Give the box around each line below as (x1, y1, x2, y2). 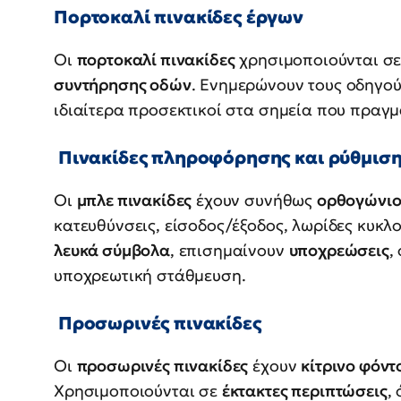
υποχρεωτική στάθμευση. (54, 265, 246, 286)
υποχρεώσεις (288, 240, 389, 261)
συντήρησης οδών (54, 74, 192, 96)
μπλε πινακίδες (76, 190, 192, 211)
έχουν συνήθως (192, 190, 317, 211)
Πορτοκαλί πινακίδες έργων (54, 5, 303, 30)
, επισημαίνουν (169, 240, 289, 261)
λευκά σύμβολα (54, 240, 170, 261)
